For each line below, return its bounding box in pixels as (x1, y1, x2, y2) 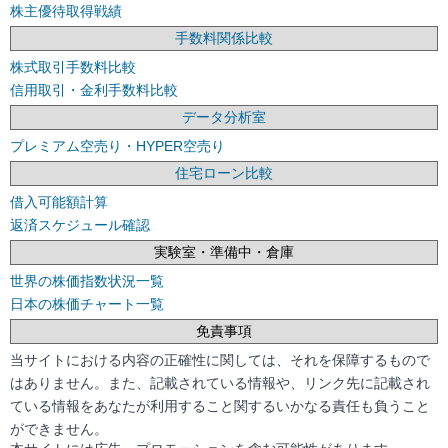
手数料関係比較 (175, 30, 273, 47)
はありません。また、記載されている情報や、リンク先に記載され (10, 375, 430, 392)
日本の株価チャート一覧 (10, 296, 164, 313)
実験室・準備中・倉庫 (154, 244, 294, 261)
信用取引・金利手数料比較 (10, 82, 178, 99)
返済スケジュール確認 (10, 217, 150, 234)
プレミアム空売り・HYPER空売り (10, 138, 225, 155)
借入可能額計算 (10, 194, 108, 211)
